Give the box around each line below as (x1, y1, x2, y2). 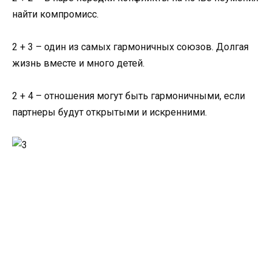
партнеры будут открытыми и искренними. (12, 106, 207, 118)
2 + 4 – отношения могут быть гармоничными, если (12, 90, 245, 102)
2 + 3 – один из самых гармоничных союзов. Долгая (12, 41, 249, 53)
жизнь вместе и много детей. (12, 57, 145, 69)
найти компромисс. (12, 8, 99, 20)
